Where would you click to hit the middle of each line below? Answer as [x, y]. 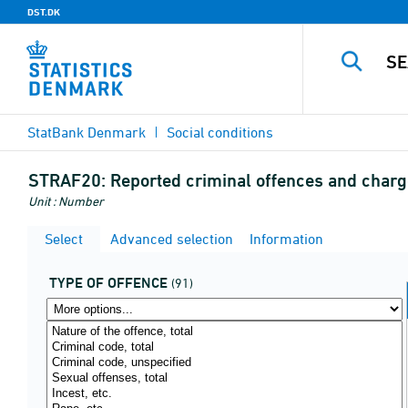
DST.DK [44, 12]
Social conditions [220, 132]
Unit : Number [66, 201]
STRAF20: [67, 180]
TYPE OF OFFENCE [108, 283]
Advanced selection [170, 239]
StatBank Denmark [87, 132]
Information [285, 239]
